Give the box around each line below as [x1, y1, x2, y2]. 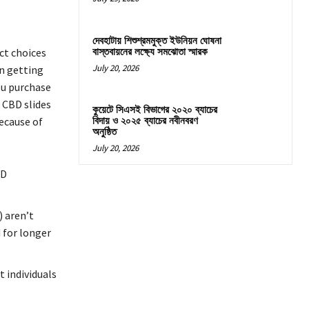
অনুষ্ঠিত [92, 125, 117, 139]
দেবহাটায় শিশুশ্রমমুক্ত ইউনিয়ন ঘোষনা [92, 34, 221, 48]
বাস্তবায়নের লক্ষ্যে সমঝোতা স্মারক [92, 45, 208, 59]
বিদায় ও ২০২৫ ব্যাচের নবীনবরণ [92, 114, 198, 128]
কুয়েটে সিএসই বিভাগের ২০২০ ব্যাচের [92, 103, 217, 117]
